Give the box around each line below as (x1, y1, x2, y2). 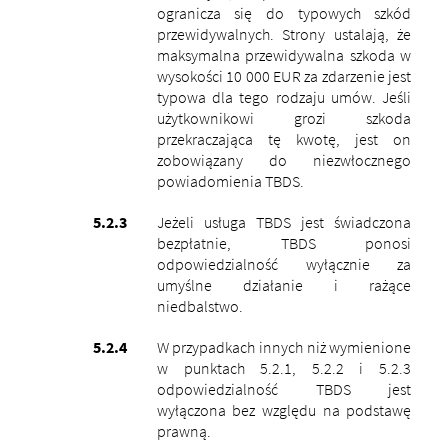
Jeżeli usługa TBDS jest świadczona (156, 211, 412, 232)
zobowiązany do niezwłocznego (156, 149, 412, 170)
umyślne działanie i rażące (156, 274, 412, 295)
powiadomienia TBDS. (156, 170, 307, 191)
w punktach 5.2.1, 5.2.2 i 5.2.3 (156, 357, 412, 378)
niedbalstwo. (156, 295, 243, 316)
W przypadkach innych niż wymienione (156, 336, 412, 357)
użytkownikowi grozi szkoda (156, 107, 412, 128)
